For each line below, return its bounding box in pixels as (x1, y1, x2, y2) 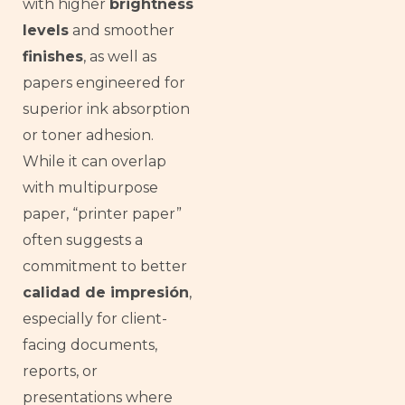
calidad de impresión (23, 283, 189, 301)
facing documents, (23, 335, 157, 353)
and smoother (69, 21, 174, 39)
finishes (23, 47, 83, 65)
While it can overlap (23, 152, 166, 170)
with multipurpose (23, 178, 158, 196)
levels (23, 21, 69, 39)
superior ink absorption (23, 99, 190, 118)
